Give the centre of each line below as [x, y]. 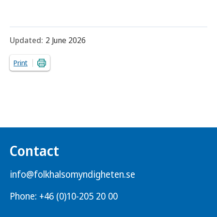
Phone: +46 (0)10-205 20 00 [64, 196]
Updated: [26, 40]
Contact [34, 151]
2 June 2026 [66, 40]
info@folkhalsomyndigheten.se [72, 175]
